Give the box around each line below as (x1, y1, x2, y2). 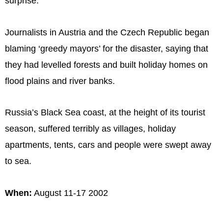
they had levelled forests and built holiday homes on (5, 59, 208, 70)
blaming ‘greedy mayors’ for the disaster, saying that (5, 43, 208, 54)
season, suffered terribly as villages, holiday (5, 124, 176, 134)
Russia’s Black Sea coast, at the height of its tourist (5, 108, 205, 118)
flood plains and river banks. (5, 76, 115, 86)
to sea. (5, 156, 31, 166)
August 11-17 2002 (32, 188, 108, 198)
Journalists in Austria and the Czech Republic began (5, 27, 209, 37)
